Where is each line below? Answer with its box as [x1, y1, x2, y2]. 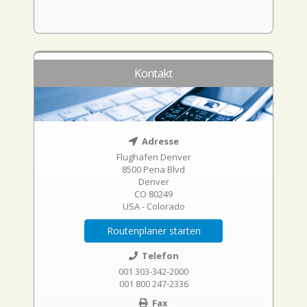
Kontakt [134, 65, 173, 81]
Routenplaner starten [106, 224, 201, 237]
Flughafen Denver [116, 151, 191, 163]
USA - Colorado [122, 200, 185, 212]
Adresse [139, 135, 179, 147]
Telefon [139, 249, 179, 262]
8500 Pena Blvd [122, 163, 185, 175]
